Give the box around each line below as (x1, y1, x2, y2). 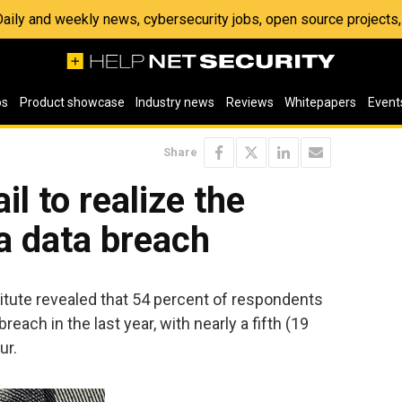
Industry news (135, 95, 215, 109)
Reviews (225, 95, 274, 109)
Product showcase (19, 95, 125, 109)
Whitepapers (284, 95, 357, 109)
